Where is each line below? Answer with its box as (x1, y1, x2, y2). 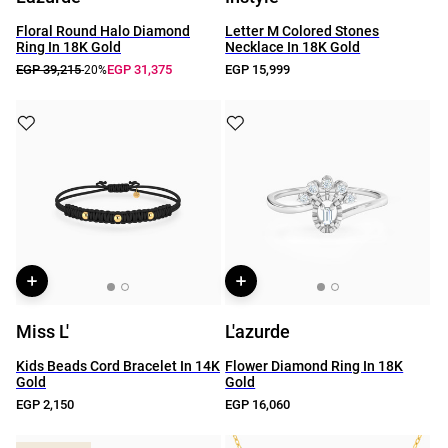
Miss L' (16, 321, 69, 342)
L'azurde (225, 321, 291, 342)
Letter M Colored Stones (225, 23, 380, 39)
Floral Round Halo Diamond (16, 23, 190, 39)
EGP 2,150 (16, 397, 74, 412)
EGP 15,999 (225, 62, 291, 77)
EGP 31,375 (107, 62, 172, 77)
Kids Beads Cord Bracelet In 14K (16, 358, 220, 374)
